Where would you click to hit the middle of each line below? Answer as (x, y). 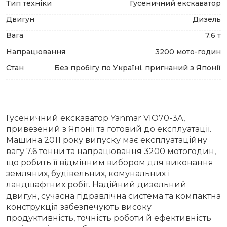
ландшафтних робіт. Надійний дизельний (96, 185)
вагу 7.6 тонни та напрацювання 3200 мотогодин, (111, 151)
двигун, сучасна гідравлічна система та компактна (113, 196)
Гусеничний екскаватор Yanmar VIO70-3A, (96, 118)
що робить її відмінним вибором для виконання (110, 162)
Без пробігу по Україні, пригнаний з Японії (138, 68)
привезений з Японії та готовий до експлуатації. (109, 129)
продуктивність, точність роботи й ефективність (109, 218)
